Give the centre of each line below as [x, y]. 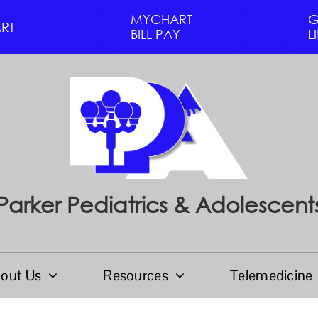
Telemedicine [272, 275]
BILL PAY [155, 34]
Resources [136, 275]
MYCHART [161, 19]
